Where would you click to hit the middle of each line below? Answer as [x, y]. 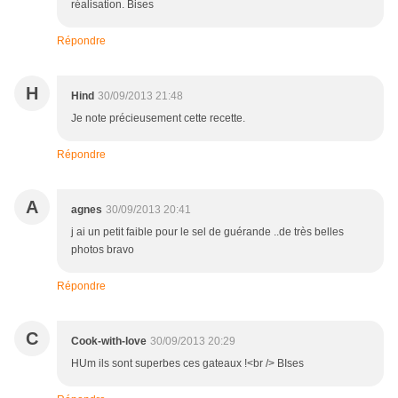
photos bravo [103, 250]
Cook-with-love [109, 342]
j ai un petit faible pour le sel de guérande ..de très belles [207, 232]
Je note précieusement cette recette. [158, 119]
